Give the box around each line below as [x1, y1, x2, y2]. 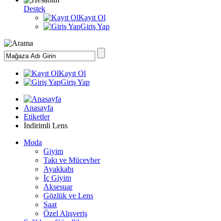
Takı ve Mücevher [43, 156, 100, 164]
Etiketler [24, 112, 50, 121]
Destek [24, 4, 45, 13]
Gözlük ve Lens [43, 191, 93, 200]
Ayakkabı [43, 165, 74, 173]
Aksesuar [43, 183, 73, 191]
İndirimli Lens [24, 121, 68, 130]
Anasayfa [24, 104, 53, 112]
